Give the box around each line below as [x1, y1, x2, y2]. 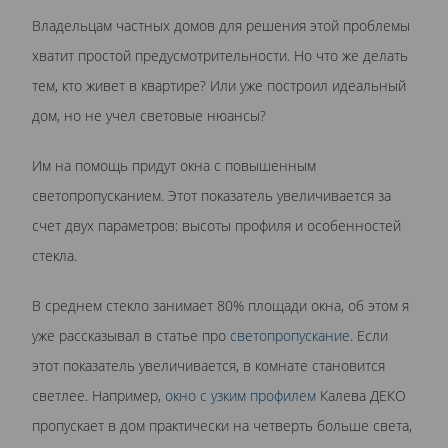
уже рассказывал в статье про [32, 326, 230, 346]
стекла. [32, 246, 77, 266]
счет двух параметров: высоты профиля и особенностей [32, 216, 401, 236]
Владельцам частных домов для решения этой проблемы [32, 16, 410, 36]
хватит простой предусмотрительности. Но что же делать [32, 46, 408, 66]
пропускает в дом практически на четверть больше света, [32, 416, 412, 436]
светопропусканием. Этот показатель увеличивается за [32, 186, 391, 206]
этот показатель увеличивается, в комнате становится [32, 356, 385, 376]
